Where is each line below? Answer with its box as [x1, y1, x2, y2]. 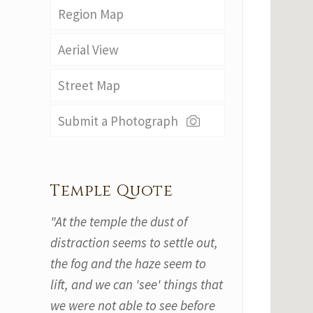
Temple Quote [50, 181, 173, 201]
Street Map [58, 77, 120, 94]
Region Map [58, 6, 124, 22]
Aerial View [58, 41, 119, 58]
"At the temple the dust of [50, 213, 187, 230]
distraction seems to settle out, [50, 234, 218, 251]
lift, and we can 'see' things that [50, 276, 223, 293]
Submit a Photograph [58, 112, 184, 129]
